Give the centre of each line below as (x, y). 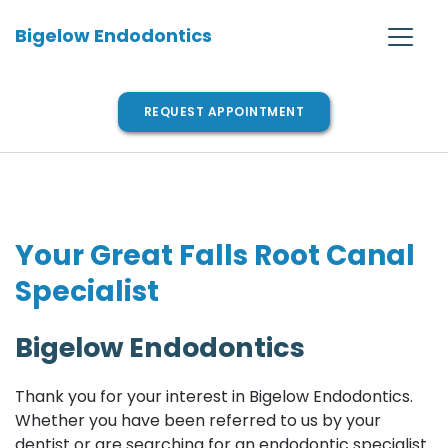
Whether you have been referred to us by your (198, 420)
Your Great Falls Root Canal (215, 255)
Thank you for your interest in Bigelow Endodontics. (214, 396)
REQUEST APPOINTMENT (224, 111)
